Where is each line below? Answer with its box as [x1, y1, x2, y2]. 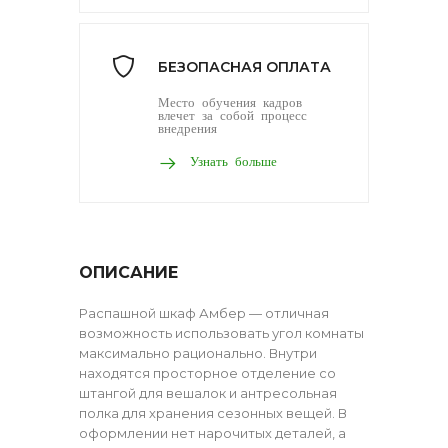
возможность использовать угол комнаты [79, 324, 364, 341]
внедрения [158, 120, 217, 134]
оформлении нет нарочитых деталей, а [79, 424, 346, 441]
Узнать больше [183, 153, 277, 167]
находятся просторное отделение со [79, 364, 336, 381]
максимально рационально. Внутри [79, 344, 317, 361]
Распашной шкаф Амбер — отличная [79, 304, 329, 321]
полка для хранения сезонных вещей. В [79, 404, 347, 421]
